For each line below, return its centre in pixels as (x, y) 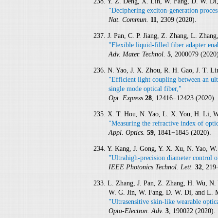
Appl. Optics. (127, 132)
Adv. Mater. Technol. (138, 54)
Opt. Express (127, 98)
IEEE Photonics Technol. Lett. (152, 167)
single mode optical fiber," (145, 89)
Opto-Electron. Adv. (137, 211)
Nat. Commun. (129, 19)
